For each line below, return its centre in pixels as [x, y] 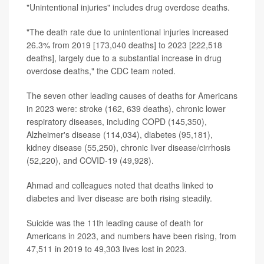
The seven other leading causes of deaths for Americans [132, 95]
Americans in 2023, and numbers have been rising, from [131, 235]
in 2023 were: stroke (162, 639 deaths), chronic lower [126, 108]
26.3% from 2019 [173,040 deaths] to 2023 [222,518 [124, 44]
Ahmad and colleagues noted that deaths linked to [120, 185]
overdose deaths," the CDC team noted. [101, 70]
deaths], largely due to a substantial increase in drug [124, 57]
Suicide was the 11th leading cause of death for [115, 222]
